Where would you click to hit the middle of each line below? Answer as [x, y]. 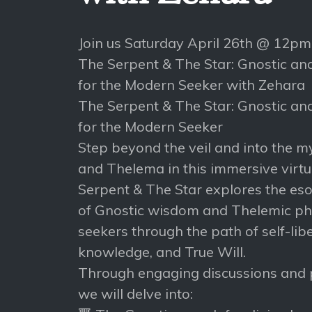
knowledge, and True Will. [162, 252]
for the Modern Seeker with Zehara [192, 85]
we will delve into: [135, 294]
